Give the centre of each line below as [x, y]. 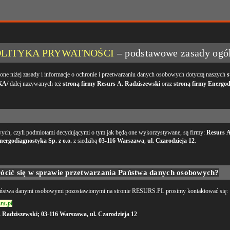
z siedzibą [85, 141]
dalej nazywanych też [35, 84]
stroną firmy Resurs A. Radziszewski [111, 84]
